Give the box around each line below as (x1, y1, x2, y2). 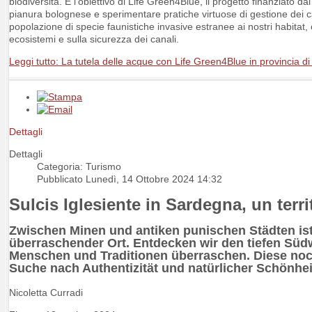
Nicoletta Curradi (9, 287, 86, 299)
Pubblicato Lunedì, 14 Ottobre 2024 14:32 (37, 173, 222, 185)
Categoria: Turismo (37, 161, 121, 173)
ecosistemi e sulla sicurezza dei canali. (9, 33, 182, 45)
